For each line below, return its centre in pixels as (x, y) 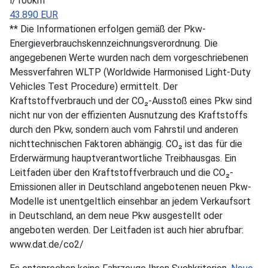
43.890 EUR (34, 14)
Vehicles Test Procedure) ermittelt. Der (94, 86)
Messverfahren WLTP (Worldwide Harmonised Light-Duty (130, 72)
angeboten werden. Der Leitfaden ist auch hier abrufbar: (127, 230)
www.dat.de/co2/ (47, 244)
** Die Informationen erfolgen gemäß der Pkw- (108, 29)
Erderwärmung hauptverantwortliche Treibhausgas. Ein (123, 158)
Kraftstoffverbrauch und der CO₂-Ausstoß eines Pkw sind (131, 100)
